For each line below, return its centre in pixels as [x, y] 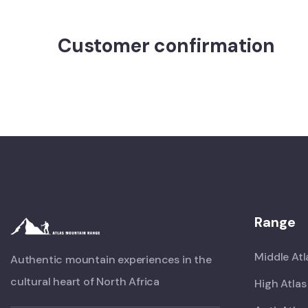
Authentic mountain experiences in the [111, 260]
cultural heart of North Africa [85, 282]
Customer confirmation [166, 46]
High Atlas [280, 284]
